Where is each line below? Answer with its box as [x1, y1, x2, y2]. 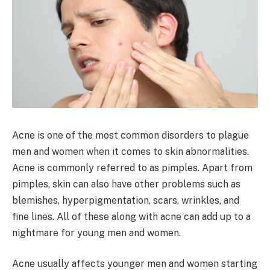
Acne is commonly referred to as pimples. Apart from [12, 162, 253, 174]
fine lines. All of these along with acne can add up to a [12, 210, 251, 222]
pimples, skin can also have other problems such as [12, 178, 240, 190]
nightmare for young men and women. [12, 227, 181, 239]
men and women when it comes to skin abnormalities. [12, 145, 249, 157]
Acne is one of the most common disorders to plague [12, 129, 249, 141]
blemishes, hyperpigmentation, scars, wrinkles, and [12, 194, 239, 206]
